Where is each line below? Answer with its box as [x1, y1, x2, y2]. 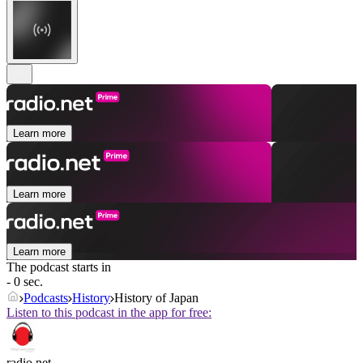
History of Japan [114, 291, 199, 305]
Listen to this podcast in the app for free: [6, 305, 211, 320]
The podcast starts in [6, 260, 111, 275]
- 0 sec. [6, 275, 43, 289]
